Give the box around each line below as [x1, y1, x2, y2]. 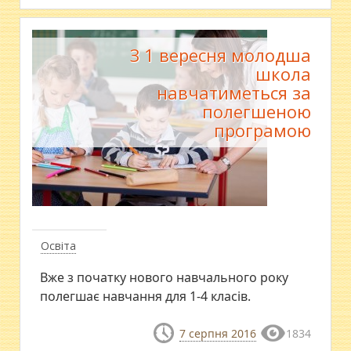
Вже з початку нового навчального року [40, 269, 289, 286]
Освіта [41, 238, 77, 253]
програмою [213, 118, 311, 142]
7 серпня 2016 [179, 326, 256, 341]
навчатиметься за [156, 81, 311, 104]
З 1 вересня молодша [129, 43, 311, 67]
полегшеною [201, 100, 311, 123]
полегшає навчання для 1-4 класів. [40, 288, 251, 305]
